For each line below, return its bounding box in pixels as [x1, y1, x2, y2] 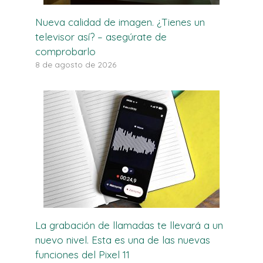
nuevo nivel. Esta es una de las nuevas [35, 233, 210, 246]
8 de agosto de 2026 [35, 59, 116, 69]
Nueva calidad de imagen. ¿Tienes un [35, 15, 205, 28]
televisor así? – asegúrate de [35, 30, 167, 43]
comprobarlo [35, 45, 96, 58]
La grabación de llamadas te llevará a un [35, 218, 223, 231]
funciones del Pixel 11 [35, 248, 130, 261]
